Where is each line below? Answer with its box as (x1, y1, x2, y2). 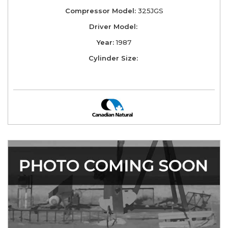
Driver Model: (89, 22, 137, 31)
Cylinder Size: (88, 53, 138, 62)
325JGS (135, 6, 163, 15)
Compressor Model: (65, 6, 136, 15)
